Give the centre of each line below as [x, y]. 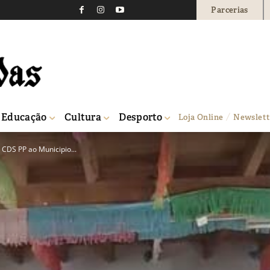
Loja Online [201, 117]
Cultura [83, 117]
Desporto [141, 117]
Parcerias [230, 10]
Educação [24, 117]
